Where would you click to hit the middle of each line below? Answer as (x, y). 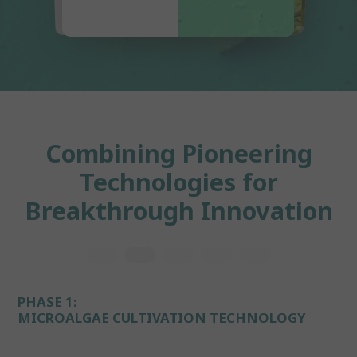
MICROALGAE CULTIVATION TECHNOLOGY (162, 317)
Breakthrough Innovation (178, 210)
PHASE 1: (47, 301)
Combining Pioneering (178, 153)
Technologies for (178, 181)
